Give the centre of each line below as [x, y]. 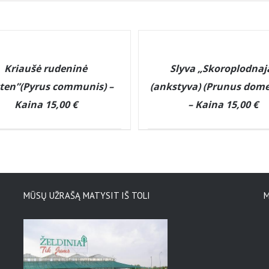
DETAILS [160, 62]
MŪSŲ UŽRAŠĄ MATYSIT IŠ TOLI [87, 195]
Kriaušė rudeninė [46, 68]
